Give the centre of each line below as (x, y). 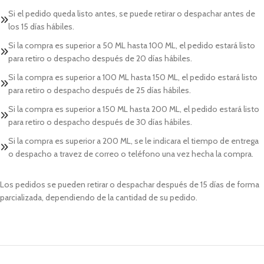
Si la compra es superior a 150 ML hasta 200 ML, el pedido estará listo (134, 109)
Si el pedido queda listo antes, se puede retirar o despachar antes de (132, 13)
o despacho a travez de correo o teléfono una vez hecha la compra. (131, 154)
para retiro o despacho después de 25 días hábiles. (100, 90)
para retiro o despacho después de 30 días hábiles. (100, 122)
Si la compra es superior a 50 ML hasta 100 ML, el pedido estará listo (132, 45)
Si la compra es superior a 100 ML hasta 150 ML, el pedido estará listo (133, 77)
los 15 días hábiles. (41, 26)
